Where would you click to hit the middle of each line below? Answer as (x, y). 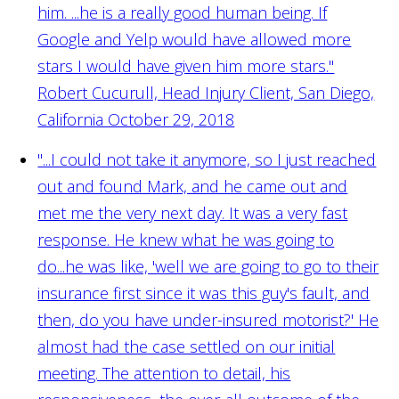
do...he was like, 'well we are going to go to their (208, 266)
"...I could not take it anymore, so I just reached (207, 159)
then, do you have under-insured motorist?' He (208, 319)
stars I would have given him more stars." (186, 65)
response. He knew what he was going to (186, 239)
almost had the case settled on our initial (187, 346)
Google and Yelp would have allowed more (195, 39)
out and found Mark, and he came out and (193, 186)
